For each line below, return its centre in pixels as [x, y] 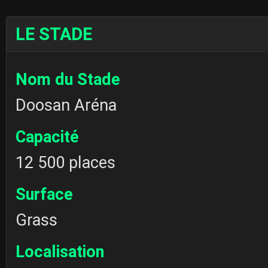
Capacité [47, 137]
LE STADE [54, 34]
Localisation [60, 252]
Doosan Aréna [66, 106]
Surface [44, 195]
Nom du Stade [68, 80]
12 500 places [66, 163]
